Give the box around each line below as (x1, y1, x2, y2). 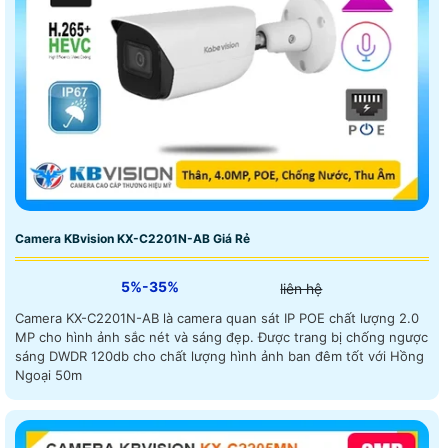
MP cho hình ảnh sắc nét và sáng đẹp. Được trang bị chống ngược (15, 328, 258, 345)
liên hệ (280, 279, 323, 297)
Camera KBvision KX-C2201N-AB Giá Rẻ (15, 230, 250, 246)
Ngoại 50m (15, 366, 82, 383)
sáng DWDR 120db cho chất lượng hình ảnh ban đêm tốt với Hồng (15, 347, 424, 364)
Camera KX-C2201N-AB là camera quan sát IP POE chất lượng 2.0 (15, 309, 419, 326)
